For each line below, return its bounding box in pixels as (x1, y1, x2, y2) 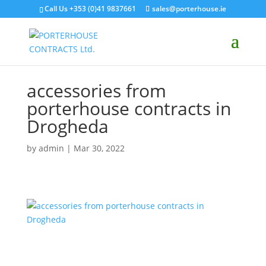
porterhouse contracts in (26, 96, 231, 121)
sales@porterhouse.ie (152, 4, 227, 14)
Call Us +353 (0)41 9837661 (45, 4, 137, 14)
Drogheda (26, 114, 109, 138)
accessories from (26, 78, 166, 103)
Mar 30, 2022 (73, 142, 125, 154)
